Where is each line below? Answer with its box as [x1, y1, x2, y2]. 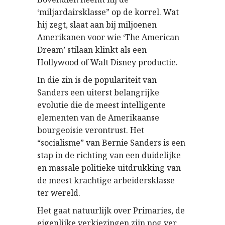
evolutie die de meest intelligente [37, 99, 166, 110]
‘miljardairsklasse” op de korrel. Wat [37, 7, 179, 18]
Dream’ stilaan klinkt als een [37, 44, 147, 55]
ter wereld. [37, 187, 80, 198]
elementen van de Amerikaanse [37, 112, 159, 123]
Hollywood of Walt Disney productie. [37, 57, 178, 68]
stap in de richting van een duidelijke [37, 150, 181, 161]
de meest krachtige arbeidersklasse [37, 175, 175, 186]
